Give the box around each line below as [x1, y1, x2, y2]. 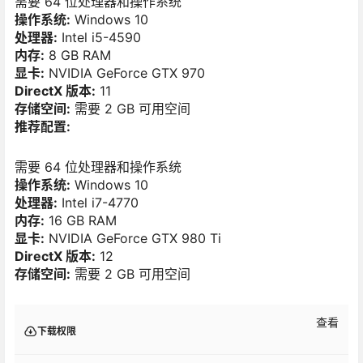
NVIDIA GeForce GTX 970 [45, 65, 205, 82]
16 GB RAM [45, 211, 117, 228]
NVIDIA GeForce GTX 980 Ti [45, 229, 221, 246]
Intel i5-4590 [58, 29, 141, 46]
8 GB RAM [45, 47, 111, 64]
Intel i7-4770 [58, 194, 139, 211]
